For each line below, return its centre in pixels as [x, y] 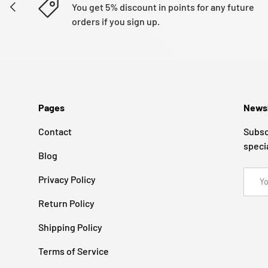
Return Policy [66, 203]
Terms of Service [74, 251]
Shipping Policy [70, 227]
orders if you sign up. [116, 21]
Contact [55, 131]
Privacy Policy [67, 179]
